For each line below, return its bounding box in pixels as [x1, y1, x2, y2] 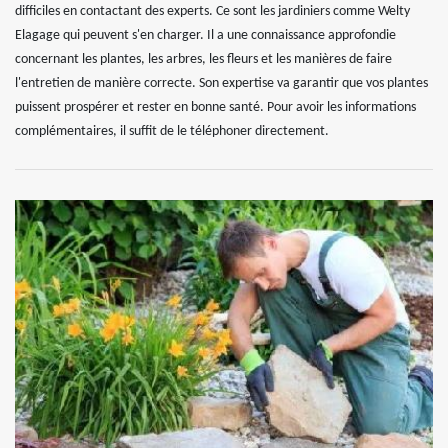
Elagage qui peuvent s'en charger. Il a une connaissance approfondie [15, 28, 396, 43]
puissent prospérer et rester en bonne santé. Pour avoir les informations [15, 100, 416, 115]
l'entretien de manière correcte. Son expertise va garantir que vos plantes [15, 76, 428, 91]
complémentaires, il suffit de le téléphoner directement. [15, 124, 329, 139]
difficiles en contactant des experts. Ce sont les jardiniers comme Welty [15, 4, 410, 19]
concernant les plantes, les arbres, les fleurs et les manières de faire [15, 52, 392, 67]
